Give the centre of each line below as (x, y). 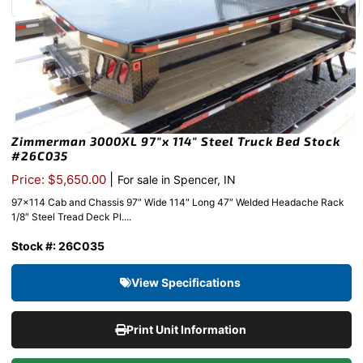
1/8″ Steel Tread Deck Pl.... (71, 217)
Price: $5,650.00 (60, 180)
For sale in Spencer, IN (177, 180)
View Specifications (187, 283)
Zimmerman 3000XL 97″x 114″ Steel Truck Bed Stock (176, 141)
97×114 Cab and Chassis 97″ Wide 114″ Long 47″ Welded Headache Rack (178, 203)
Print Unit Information (187, 330)
